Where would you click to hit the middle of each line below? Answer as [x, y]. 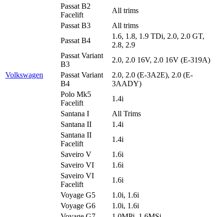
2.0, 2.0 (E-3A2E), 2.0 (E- [152, 75]
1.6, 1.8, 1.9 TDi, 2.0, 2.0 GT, [158, 36]
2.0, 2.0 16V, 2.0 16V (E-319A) [161, 60]
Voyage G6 [78, 205]
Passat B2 [76, 6]
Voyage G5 [78, 195]
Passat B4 [76, 40]
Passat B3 [76, 25]
